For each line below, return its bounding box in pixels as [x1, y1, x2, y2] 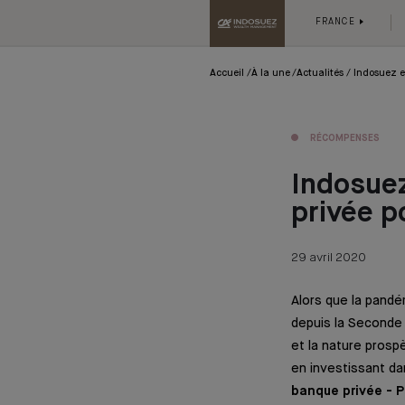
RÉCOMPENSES [310, 134, 380, 143]
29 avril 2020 [291, 252, 366, 265]
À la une [250, 69, 290, 78]
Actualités [297, 69, 344, 78]
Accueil [210, 69, 244, 78]
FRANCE [316, 17, 358, 27]
